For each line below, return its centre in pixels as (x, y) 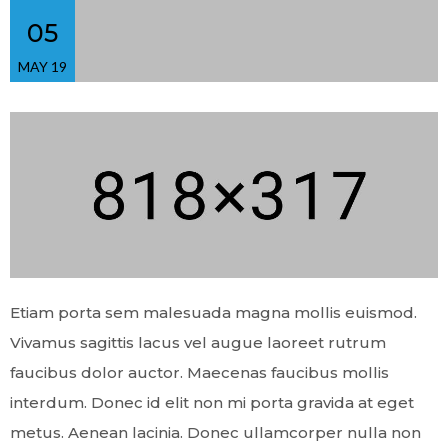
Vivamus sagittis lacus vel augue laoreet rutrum (198, 342)
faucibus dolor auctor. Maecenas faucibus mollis (199, 372)
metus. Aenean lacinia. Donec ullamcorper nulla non (215, 432)
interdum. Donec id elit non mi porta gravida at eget (212, 402)
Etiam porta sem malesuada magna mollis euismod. (213, 312)
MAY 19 (42, 66)
